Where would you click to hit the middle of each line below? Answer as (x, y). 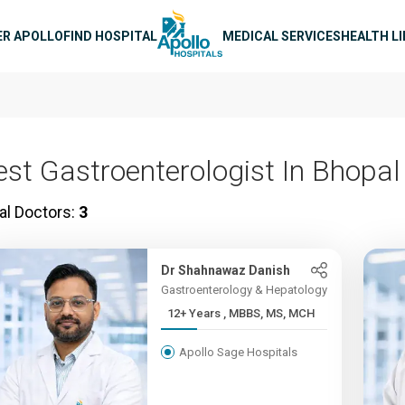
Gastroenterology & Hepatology (245, 290)
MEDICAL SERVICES (282, 36)
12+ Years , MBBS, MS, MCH (269, 313)
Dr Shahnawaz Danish (226, 270)
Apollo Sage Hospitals (239, 352)
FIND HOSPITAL (110, 36)
